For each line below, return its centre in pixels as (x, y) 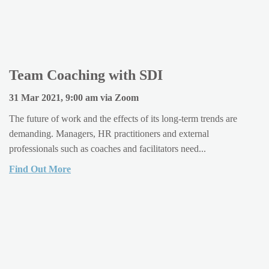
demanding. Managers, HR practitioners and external (109, 134)
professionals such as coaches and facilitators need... (107, 149)
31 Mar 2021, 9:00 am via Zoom (74, 98)
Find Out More (40, 169)
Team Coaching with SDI (86, 75)
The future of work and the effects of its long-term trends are (123, 119)
